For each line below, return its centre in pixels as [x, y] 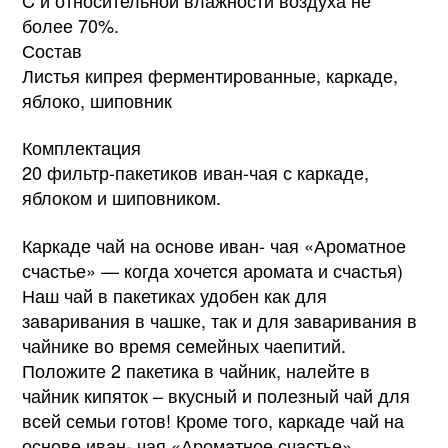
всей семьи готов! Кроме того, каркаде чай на [213, 419]
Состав [52, 49]
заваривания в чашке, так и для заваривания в [220, 319]
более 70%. [71, 24]
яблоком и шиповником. [122, 197]
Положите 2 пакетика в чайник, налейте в [196, 369]
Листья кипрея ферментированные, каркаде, [210, 74]
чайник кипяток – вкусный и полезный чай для [216, 394]
